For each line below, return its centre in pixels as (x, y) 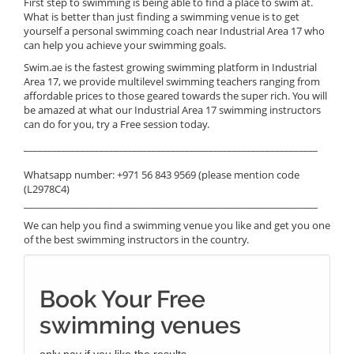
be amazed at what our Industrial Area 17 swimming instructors (172, 109)
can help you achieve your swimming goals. (125, 45)
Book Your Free (122, 299)
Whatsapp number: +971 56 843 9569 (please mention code (162, 174)
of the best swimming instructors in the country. (136, 239)
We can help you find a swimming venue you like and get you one (177, 225)
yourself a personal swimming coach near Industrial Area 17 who (174, 30)
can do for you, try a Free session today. (117, 124)
